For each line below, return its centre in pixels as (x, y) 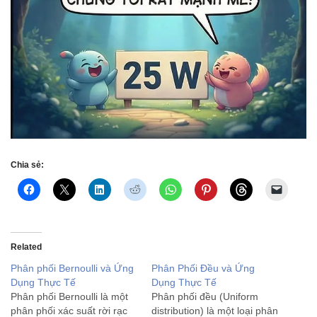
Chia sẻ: (27, 165)
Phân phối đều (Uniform (205, 297)
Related (26, 247)
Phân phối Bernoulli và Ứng (72, 269)
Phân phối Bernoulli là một (69, 297)
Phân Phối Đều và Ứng (203, 269)
